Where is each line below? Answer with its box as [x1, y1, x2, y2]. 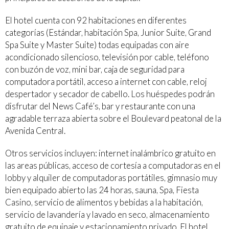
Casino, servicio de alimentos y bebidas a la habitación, [5, 197, 203, 208]
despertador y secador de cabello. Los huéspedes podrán [5, 88, 215, 99]
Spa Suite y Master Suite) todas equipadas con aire [5, 39, 189, 50]
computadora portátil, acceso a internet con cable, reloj [5, 76, 207, 87]
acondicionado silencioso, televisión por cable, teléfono [5, 52, 209, 62]
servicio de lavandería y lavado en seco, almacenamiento [5, 209, 210, 220]
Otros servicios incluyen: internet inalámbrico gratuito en [5, 148, 216, 158]
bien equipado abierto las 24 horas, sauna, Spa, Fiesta [5, 185, 199, 195]
